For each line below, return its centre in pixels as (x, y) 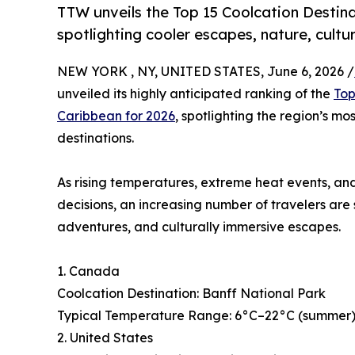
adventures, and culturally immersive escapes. (199, 227)
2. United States (105, 338)
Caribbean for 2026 (116, 116)
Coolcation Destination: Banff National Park (191, 294)
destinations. (95, 138)
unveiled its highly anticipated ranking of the (195, 94)
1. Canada (88, 271)
